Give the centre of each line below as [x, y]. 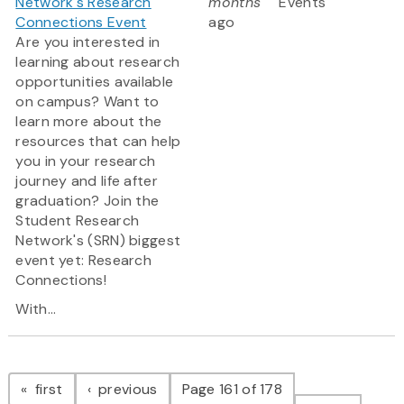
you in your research [86, 161]
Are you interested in [88, 42]
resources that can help [98, 142]
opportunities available [95, 82]
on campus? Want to [87, 102]
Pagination [80, 371]
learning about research [98, 62]
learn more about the [89, 122]
